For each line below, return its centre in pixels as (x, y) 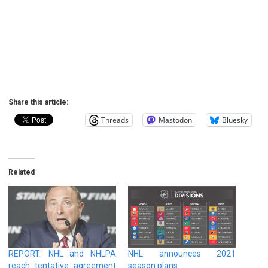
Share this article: (38, 102)
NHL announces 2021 (182, 253)
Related (22, 172)
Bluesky (235, 120)
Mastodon (175, 120)
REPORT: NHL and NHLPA (62, 253)
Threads (115, 120)
